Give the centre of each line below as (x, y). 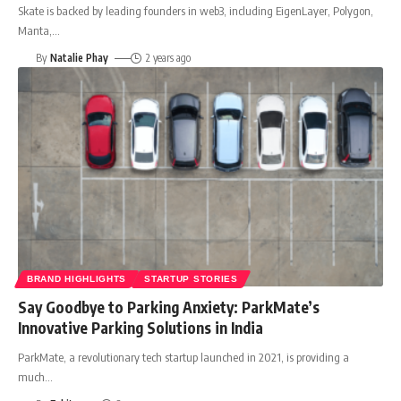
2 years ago (168, 58)
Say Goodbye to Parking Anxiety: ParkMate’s (169, 307)
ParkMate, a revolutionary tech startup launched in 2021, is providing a (183, 358)
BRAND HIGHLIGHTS (77, 279)
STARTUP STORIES (191, 279)
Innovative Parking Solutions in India (141, 328)
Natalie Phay (80, 58)
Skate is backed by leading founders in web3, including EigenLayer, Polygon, (196, 11)
